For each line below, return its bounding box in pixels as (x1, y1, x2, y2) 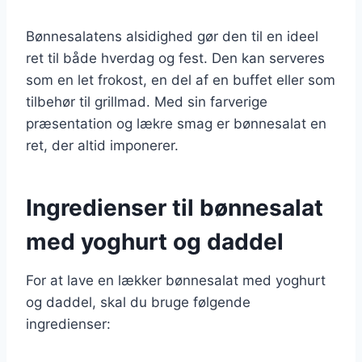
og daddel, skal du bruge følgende (26, 293, 250, 310)
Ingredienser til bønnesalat (26, 193, 323, 221)
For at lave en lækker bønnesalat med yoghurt (26, 271, 326, 288)
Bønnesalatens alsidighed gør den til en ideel (26, 27, 318, 44)
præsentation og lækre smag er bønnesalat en (26, 115, 326, 132)
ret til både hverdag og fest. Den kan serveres (26, 49, 325, 66)
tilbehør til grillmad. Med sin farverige (26, 93, 267, 110)
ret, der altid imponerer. (26, 137, 179, 154)
